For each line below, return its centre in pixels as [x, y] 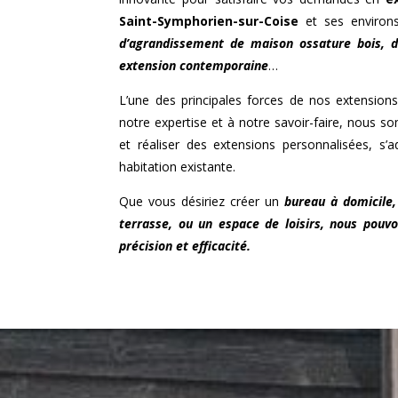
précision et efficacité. [185, 245]
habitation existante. [178, 166]
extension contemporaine [194, 65]
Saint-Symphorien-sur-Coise [209, 20]
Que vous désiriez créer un [202, 201]
